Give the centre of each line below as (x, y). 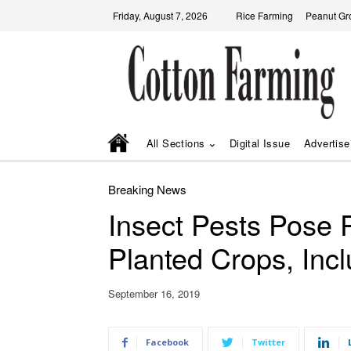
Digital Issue (260, 143)
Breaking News (147, 189)
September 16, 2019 (154, 294)
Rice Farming (264, 15)
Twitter (268, 342)
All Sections (175, 143)
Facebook (167, 342)
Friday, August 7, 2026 (160, 15)
